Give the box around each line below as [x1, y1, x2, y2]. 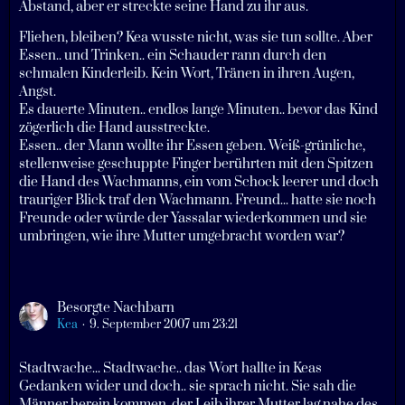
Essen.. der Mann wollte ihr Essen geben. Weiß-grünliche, [19, 137, 365, 155]
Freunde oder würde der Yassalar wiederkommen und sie [19, 210, 367, 228]
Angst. [19, 83, 56, 101]
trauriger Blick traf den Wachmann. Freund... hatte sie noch [19, 192, 376, 210]
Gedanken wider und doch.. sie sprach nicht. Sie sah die [19, 378, 356, 396]
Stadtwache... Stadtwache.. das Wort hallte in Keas [19, 360, 322, 378]
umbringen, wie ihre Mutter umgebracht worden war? [19, 228, 344, 246]
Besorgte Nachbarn [57, 299, 174, 317]
